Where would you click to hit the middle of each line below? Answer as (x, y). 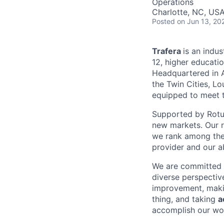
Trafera (167, 51)
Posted (163, 21)
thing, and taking (185, 199)
